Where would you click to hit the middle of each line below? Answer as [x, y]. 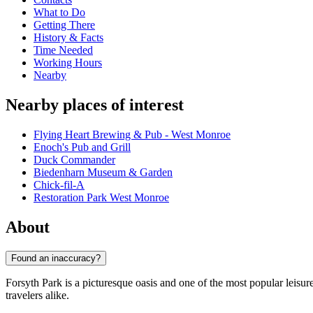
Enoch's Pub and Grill [82, 147]
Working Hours [68, 63]
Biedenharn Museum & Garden [103, 173]
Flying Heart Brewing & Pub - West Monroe [132, 135]
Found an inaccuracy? [56, 258]
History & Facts [68, 38]
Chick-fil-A [59, 185]
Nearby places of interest [95, 105]
